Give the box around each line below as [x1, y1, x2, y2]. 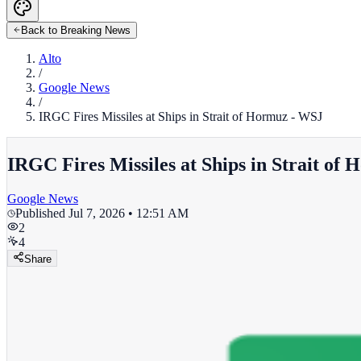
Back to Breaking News [21, 24, 131, 36]
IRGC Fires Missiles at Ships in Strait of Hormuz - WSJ [39, 110, 322, 123]
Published [15, 205, 68, 220]
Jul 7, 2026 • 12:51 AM [68, 205, 189, 220]
